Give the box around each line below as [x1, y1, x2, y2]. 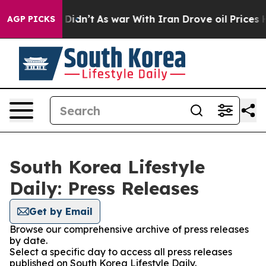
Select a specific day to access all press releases [9, 246, 232, 258]
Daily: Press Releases [9, 177, 199, 199]
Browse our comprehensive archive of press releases [9, 223, 249, 235]
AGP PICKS [7, 14, 55, 24]
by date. [9, 235, 47, 246]
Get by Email [29, 205, 93, 217]
